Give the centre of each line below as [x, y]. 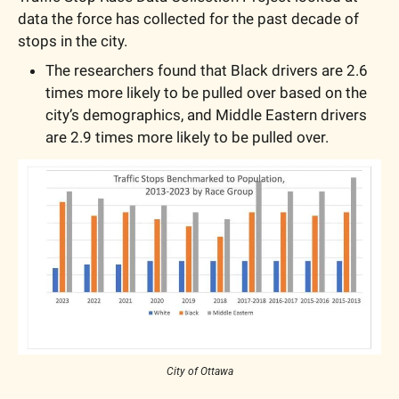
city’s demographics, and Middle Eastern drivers [206, 115]
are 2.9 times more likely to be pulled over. [187, 138]
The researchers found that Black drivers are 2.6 [207, 71]
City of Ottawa [199, 372]
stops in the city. [73, 41]
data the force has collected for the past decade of [188, 19]
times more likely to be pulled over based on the [206, 93]
